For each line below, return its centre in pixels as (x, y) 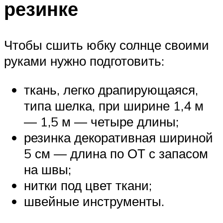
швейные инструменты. (94, 201)
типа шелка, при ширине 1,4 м (114, 105)
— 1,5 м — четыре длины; (101, 121)
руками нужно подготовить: (84, 60)
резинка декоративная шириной (118, 137)
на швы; (48, 169)
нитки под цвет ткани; (88, 185)
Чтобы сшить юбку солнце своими (107, 45)
